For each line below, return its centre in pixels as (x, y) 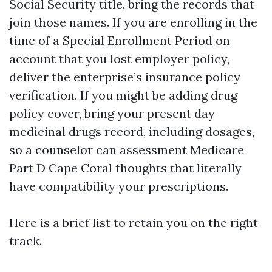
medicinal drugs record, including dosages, (132, 131)
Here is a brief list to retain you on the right (134, 223)
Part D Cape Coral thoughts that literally (125, 168)
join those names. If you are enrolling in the (133, 22)
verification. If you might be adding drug (123, 95)
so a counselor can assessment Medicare (127, 150)
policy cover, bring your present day (112, 113)
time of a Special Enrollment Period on (120, 40)
